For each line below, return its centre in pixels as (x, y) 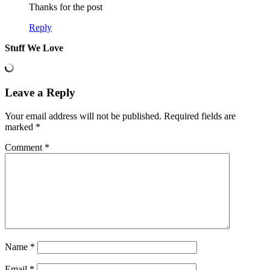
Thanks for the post (66, 7)
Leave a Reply (40, 93)
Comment (25, 147)
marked (20, 127)
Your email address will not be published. (83, 116)
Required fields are (200, 116)
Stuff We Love (34, 48)
